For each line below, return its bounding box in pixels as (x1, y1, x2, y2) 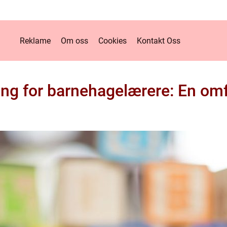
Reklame (19, 35, 51, 46)
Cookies (98, 35, 127, 46)
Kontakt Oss (136, 35, 180, 46)
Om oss (60, 35, 88, 46)
